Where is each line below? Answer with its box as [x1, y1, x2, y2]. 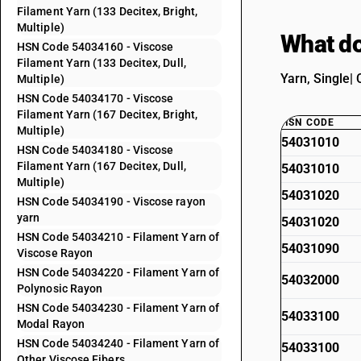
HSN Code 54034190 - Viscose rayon [17, 195, 205, 208]
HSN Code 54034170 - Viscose [17, 92, 174, 105]
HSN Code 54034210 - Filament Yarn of [17, 230, 220, 243]
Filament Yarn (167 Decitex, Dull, [17, 160, 186, 172]
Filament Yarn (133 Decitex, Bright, [17, 5, 197, 18]
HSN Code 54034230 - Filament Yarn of [17, 301, 220, 314]
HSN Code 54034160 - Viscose [17, 40, 174, 53]
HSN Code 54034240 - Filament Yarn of [17, 337, 220, 350]
